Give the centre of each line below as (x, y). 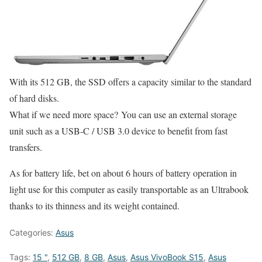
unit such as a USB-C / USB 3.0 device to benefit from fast (118, 130)
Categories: (32, 232)
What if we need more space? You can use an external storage (123, 114)
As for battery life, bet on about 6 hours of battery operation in (123, 173)
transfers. (26, 147)
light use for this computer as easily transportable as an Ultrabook (129, 189)
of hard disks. (34, 98)
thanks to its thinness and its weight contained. (94, 205)
